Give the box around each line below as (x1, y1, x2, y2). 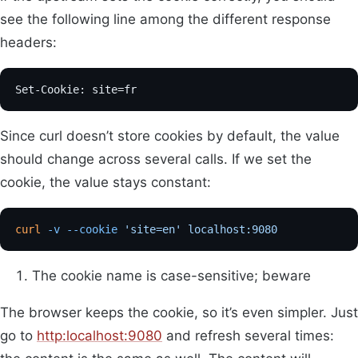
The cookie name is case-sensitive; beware (32, 268, 311, 284)
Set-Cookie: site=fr (15, 83, 137, 97)
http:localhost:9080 (37, 328, 162, 344)
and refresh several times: (162, 328, 334, 344)
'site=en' (117, 223, 182, 237)
